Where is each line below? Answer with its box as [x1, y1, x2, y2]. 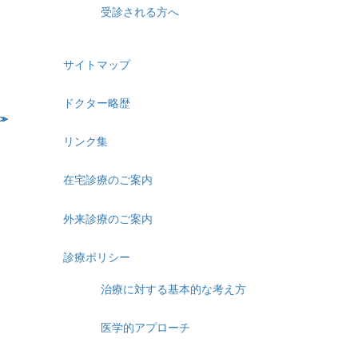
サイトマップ [62, 58, 130, 71]
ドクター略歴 [62, 97, 130, 110]
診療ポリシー [62, 250, 130, 264]
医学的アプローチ [100, 321, 190, 335]
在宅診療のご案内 [62, 173, 153, 187]
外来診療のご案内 [62, 212, 153, 225]
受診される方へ [100, 5, 179, 18]
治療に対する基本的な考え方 [100, 282, 246, 296]
